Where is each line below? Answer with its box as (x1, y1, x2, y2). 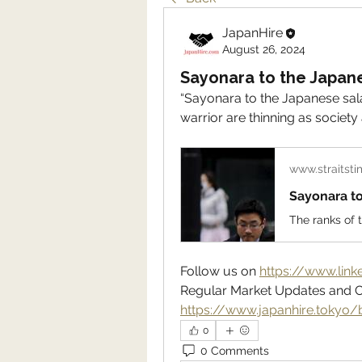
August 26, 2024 (222, 43, 305, 56)
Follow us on (180, 263, 259, 279)
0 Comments (200, 343, 269, 357)
